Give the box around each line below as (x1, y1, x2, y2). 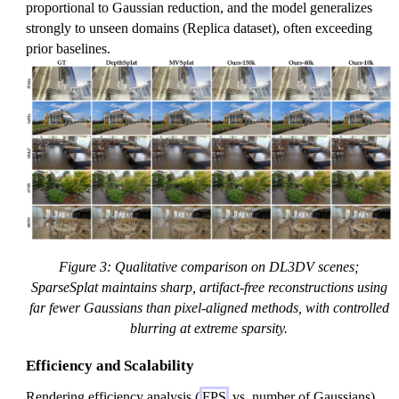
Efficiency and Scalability (26, 357, 194, 375)
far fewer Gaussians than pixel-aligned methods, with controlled (28, 300, 389, 316)
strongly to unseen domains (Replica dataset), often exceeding (26, 20, 372, 36)
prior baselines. (26, 40, 110, 56)
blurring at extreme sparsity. (130, 321, 288, 337)
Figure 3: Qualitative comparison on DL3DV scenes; (59, 259, 359, 275)
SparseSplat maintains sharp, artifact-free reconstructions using (30, 280, 387, 296)
